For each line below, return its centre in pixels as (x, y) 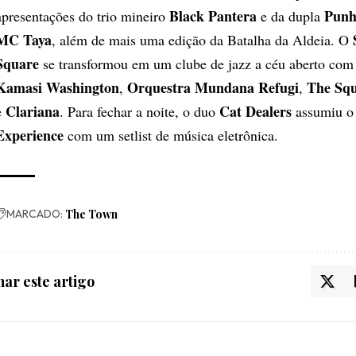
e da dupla (290, 15)
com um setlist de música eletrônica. (171, 135)
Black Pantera (213, 15)
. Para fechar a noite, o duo (139, 111)
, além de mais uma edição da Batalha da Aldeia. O (202, 39)
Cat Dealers (255, 111)
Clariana (33, 111)
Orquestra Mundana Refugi (213, 87)
